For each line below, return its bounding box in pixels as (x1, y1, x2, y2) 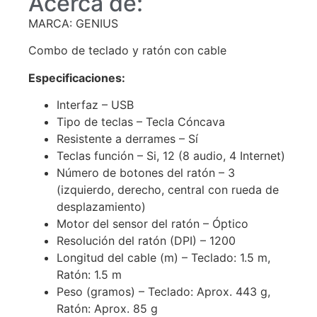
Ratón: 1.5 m (57, 267, 122, 282)
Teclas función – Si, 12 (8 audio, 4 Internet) (57, 149, 285, 163)
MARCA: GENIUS (28, 16, 118, 30)
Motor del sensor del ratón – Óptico (57, 217, 248, 231)
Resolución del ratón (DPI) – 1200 (57, 234, 236, 248)
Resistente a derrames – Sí (57, 132, 198, 146)
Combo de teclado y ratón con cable (28, 43, 226, 58)
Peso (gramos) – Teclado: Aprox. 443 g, (57, 284, 270, 299)
